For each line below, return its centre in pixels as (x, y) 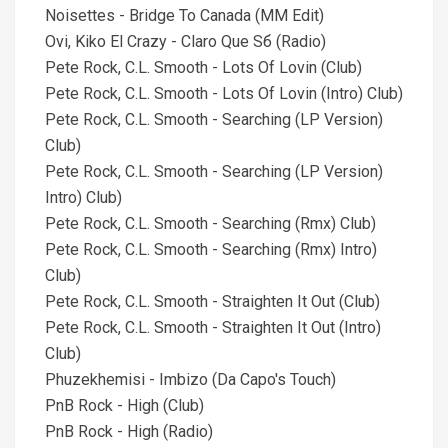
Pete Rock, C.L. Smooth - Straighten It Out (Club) (212, 301)
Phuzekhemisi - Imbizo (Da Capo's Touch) (190, 379)
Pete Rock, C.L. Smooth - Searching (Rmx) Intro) (211, 249)
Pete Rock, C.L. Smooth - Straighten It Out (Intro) (213, 327)
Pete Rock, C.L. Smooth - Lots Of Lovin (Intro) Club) (224, 93)
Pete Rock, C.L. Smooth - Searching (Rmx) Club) (210, 223)
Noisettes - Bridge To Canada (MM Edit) (184, 15)
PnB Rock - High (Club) (124, 405)
